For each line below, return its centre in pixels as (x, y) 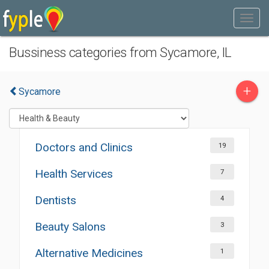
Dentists (56, 200)
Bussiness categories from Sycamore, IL (120, 52)
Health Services (74, 174)
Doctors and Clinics (84, 147)
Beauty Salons (70, 227)
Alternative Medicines (89, 253)
